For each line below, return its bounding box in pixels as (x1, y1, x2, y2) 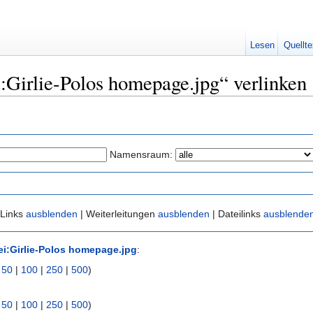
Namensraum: (110, 148, 173, 160)
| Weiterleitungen (78, 208, 158, 220)
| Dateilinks (210, 208, 263, 220)
